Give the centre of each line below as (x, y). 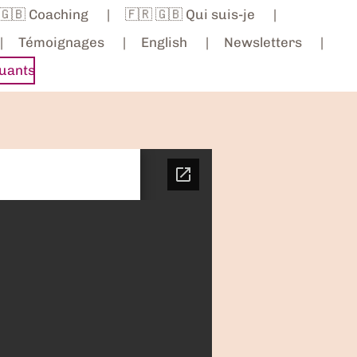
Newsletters (263, 42)
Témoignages (61, 42)
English (164, 42)
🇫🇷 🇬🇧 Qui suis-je (190, 14)
